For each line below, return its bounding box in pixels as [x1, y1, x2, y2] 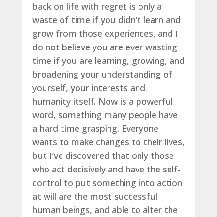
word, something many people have [32, 108, 178, 121]
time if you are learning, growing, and [32, 54, 185, 66]
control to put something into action [32, 176, 182, 188]
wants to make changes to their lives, [32, 136, 185, 148]
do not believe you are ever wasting [32, 41, 177, 53]
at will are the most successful [32, 190, 157, 202]
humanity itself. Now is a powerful [32, 95, 173, 107]
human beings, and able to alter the [32, 203, 178, 216]
